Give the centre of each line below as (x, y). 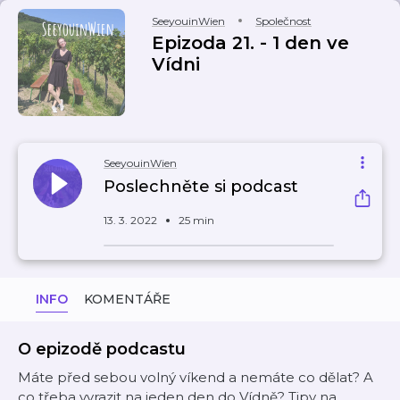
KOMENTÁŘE (127, 299)
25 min (196, 220)
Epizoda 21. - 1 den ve (250, 43)
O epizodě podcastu (102, 349)
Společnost (283, 21)
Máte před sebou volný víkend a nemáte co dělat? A (196, 377)
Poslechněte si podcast (201, 187)
